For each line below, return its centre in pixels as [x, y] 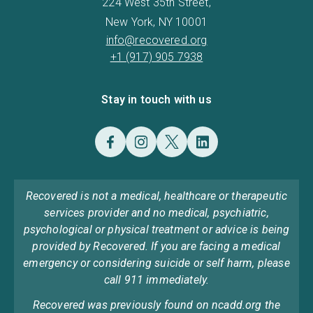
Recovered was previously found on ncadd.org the [156, 305]
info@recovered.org [156, 40]
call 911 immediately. [156, 279]
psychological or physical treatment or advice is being [156, 229]
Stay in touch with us [156, 99]
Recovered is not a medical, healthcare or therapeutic [156, 196]
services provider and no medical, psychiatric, [156, 212]
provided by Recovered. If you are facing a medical [156, 246]
